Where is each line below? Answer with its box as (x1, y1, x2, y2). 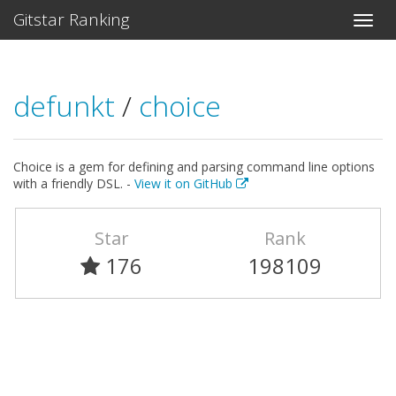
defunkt (13, 87, 122, 125)
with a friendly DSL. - (13, 175, 134, 192)
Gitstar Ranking (13, 8, 130, 31)
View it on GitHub (134, 175, 236, 192)
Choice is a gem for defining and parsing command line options (13, 158, 375, 175)
